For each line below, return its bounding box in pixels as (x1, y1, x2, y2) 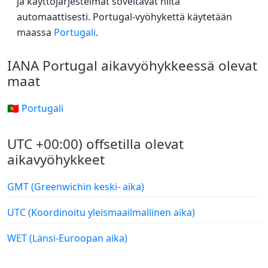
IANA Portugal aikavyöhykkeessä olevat (7, 56, 257, 75)
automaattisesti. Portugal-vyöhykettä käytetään (17, 10, 232, 23)
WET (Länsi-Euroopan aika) (7, 231, 127, 245)
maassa (17, 25, 54, 39)
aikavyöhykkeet (7, 150, 105, 169)
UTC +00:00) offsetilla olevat (7, 134, 184, 153)
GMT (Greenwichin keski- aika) (7, 179, 144, 193)
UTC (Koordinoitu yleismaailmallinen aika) (7, 205, 195, 219)
